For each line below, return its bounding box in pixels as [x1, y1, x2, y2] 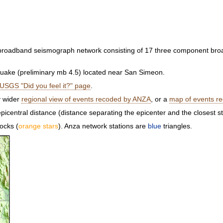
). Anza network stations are [58, 122, 148, 130]
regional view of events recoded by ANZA [21, 95, 151, 103]
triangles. [163, 122, 192, 130]
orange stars [18, 122, 58, 130]
